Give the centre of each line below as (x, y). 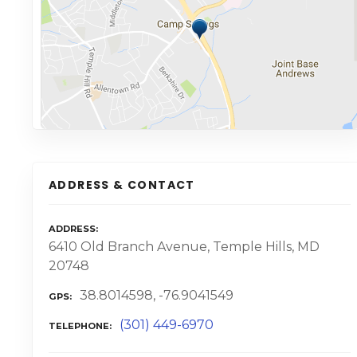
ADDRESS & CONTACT (122, 185)
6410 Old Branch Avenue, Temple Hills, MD (184, 247)
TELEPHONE (79, 326)
